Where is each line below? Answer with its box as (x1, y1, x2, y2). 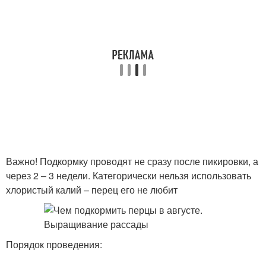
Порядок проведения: (6, 237, 102, 251)
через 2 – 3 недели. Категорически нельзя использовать (6, 169, 251, 182)
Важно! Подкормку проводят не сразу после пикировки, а (6, 154, 258, 168)
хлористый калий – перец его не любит (6, 183, 178, 197)
